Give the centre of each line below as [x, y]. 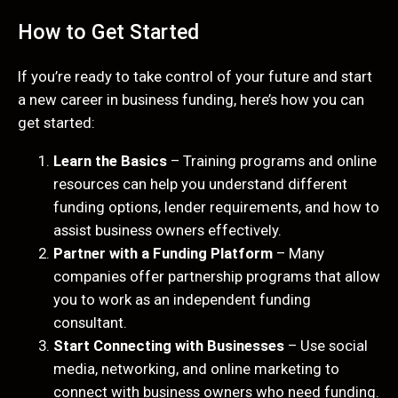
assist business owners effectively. [167, 231]
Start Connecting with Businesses [169, 346]
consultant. [90, 323]
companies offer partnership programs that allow [217, 277]
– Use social [326, 346]
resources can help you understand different [200, 184]
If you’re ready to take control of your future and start [195, 77]
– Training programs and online [272, 161]
